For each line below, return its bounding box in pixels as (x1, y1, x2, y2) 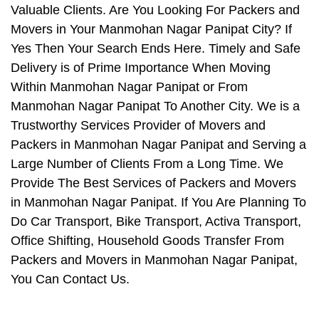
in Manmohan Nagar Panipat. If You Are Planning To (11, 195, 306, 210)
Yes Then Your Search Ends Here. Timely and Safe (11, 41, 300, 56)
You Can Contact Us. (11, 272, 130, 287)
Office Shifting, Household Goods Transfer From (11, 234, 284, 249)
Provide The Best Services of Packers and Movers (11, 176, 296, 191)
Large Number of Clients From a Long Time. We (11, 157, 283, 172)
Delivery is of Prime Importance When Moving (11, 61, 271, 75)
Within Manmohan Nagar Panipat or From (11, 80, 248, 95)
